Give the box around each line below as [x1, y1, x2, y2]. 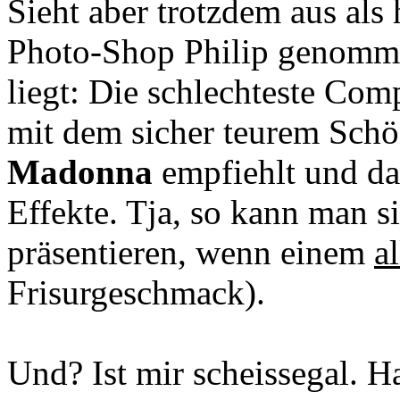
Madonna [7, 152, 153, 191]
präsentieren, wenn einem [7, 232, 374, 271]
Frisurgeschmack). [7, 272, 265, 312]
